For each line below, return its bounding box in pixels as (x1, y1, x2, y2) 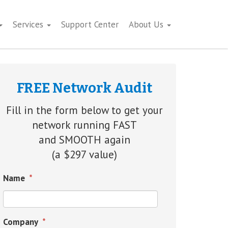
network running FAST (32, 118, 137, 132)
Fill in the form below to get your (6, 103, 163, 117)
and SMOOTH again (39, 133, 130, 147)
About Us (129, 19, 166, 30)
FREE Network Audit (17, 80, 152, 96)
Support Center (61, 19, 119, 30)
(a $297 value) (52, 148, 117, 161)
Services (13, 19, 46, 30)
